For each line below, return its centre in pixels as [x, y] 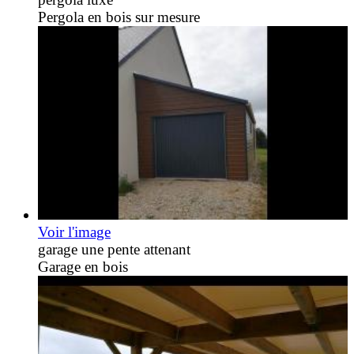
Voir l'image [74, 232]
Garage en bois [83, 267]
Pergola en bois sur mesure [119, 17]
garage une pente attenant [114, 250]
